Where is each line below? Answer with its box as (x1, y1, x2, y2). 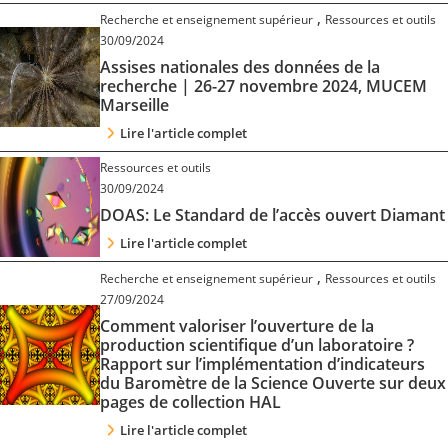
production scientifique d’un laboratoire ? (100, 333, 414, 356)
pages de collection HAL (100, 390, 281, 413)
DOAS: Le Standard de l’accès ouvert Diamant (100, 204, 445, 227)
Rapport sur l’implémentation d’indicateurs (100, 352, 425, 375)
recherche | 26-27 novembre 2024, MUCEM (100, 74, 427, 97)
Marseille (100, 93, 169, 116)
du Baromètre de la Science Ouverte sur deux (100, 371, 446, 394)
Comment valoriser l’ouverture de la (100, 314, 374, 337)
